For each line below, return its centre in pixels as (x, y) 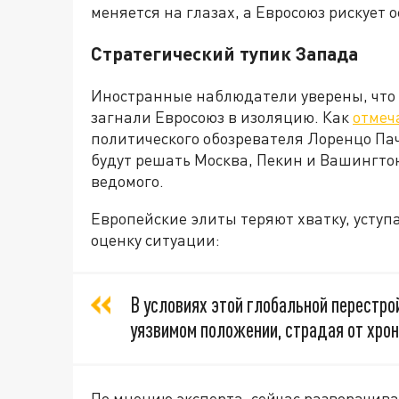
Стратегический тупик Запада (224, 53)
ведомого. (127, 181)
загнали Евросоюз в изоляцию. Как (222, 117)
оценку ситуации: (155, 240)
